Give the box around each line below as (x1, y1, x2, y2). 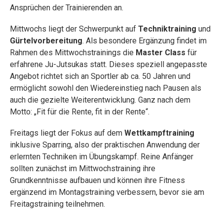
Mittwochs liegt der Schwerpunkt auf (10, 24, 138, 34)
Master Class (136, 47, 185, 57)
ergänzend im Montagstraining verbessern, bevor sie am (10, 187, 204, 197)
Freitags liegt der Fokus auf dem (10, 128, 124, 138)
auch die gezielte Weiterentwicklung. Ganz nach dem (10, 95, 190, 105)
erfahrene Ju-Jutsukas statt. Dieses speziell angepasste (10, 59, 207, 69)
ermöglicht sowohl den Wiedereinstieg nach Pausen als (10, 83, 201, 93)
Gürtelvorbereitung (10, 36, 82, 45)
